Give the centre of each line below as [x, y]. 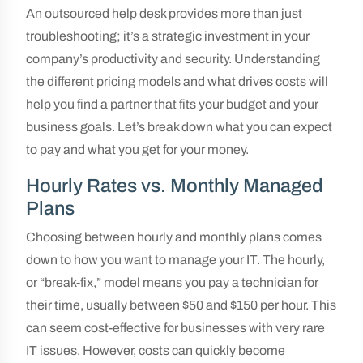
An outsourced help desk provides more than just [164, 13]
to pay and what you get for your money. [137, 149]
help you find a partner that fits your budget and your [172, 104]
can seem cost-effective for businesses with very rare [175, 328]
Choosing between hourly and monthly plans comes [174, 237]
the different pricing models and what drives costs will [177, 81]
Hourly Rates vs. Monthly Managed [175, 186]
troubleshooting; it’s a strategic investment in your [168, 36]
